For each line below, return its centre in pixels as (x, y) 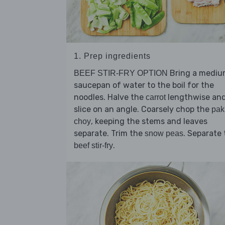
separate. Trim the (109, 134)
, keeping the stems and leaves (149, 122)
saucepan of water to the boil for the (144, 85)
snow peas (164, 134)
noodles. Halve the (110, 97)
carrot (156, 97)
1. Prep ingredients (112, 56)
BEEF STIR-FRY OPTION (121, 73)
